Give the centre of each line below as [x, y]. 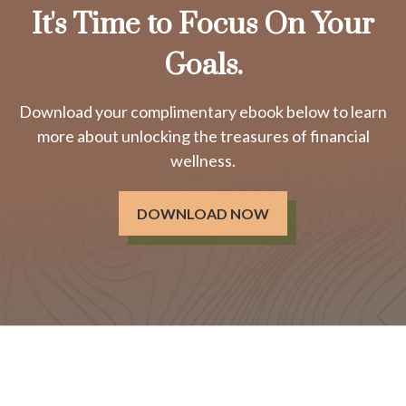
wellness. [203, 161]
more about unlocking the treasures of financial [203, 136]
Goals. [203, 66]
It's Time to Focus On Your [203, 25]
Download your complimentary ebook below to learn [203, 112]
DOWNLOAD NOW [203, 214]
